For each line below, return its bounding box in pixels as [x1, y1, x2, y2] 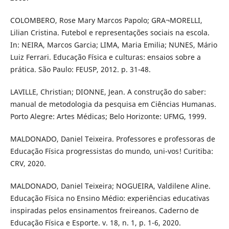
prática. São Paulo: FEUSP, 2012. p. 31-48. [10, 64, 151, 74]
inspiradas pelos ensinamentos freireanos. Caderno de [10, 205, 199, 215]
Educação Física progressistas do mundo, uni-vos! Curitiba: [10, 146, 213, 156]
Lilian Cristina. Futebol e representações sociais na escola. [10, 27, 210, 37]
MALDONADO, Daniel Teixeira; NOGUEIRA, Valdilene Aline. [10, 180, 211, 191]
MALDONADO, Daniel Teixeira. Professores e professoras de [10, 133, 215, 144]
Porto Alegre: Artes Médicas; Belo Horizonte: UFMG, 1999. [10, 111, 207, 121]
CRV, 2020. [10, 158, 46, 168]
